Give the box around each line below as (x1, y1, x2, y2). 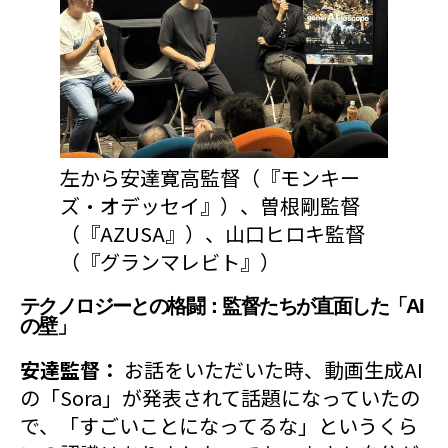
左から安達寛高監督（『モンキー (60, 163, 360, 193)
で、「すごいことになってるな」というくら (20, 411, 418, 441)
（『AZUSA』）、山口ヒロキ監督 (60, 219, 365, 249)
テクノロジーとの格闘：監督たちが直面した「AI (20, 295, 424, 318)
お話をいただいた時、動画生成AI (124, 355, 423, 385)
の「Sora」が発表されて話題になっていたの (20, 383, 420, 413)
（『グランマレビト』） (60, 247, 280, 277)
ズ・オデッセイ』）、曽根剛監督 (60, 191, 360, 221)
